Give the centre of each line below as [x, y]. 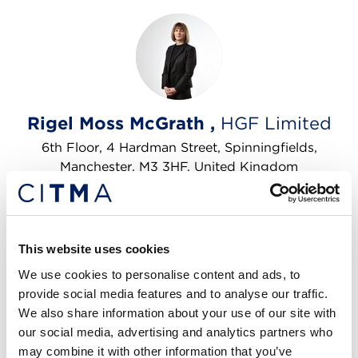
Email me [259, 263]
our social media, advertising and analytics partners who [175, 332]
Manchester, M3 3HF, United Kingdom [179, 166]
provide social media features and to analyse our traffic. [173, 293]
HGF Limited [276, 123]
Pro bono [259, 200]
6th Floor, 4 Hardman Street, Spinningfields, [179, 147]
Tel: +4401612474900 [129, 263]
